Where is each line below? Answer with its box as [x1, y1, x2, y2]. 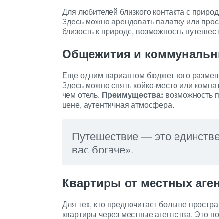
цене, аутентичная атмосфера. [62, 99, 174, 110]
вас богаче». [72, 141, 134, 156]
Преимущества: [102, 89, 163, 100]
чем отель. [62, 89, 102, 100]
